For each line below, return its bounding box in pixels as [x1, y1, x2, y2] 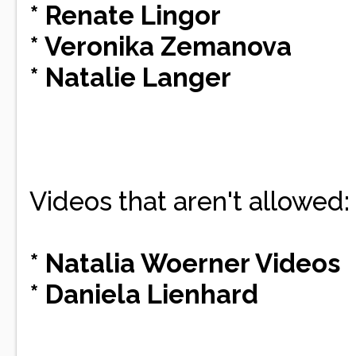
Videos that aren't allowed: [29, 186, 350, 217]
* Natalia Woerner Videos [29, 248, 340, 279]
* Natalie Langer [29, 62, 231, 93]
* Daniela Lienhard [29, 279, 258, 310]
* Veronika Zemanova [29, 31, 292, 62]
